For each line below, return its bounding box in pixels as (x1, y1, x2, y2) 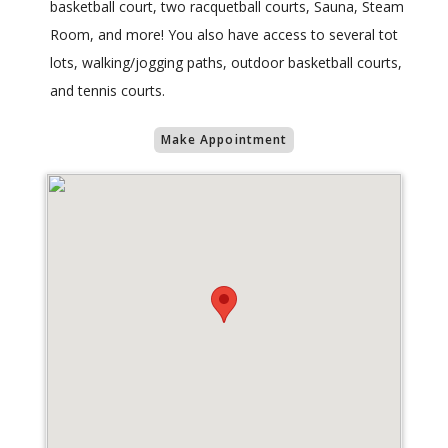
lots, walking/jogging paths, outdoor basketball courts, (50, 53, 402, 73)
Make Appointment (160, 131, 288, 149)
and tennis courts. (50, 81, 165, 101)
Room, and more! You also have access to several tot (50, 25, 398, 45)
